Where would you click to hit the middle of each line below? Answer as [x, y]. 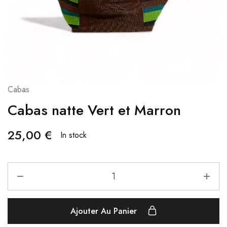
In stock [73, 135]
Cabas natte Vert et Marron [94, 110]
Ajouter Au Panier [105, 211]
